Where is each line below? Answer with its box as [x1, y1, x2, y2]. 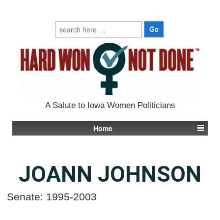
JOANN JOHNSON [19, 161, 201, 187]
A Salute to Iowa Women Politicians [45, 100, 175, 110]
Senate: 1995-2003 [7, 191, 97, 202]
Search [54, 20, 78, 30]
